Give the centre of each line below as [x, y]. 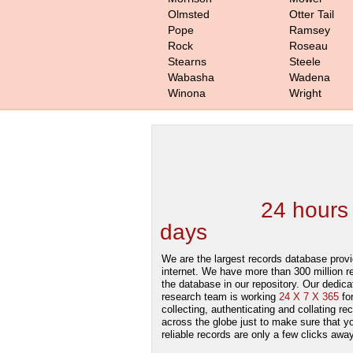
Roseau [308, 46]
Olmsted [189, 14]
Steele [305, 61]
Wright [305, 93]
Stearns [187, 61]
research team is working [220, 297]
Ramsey [310, 30]
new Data [210, 210]
